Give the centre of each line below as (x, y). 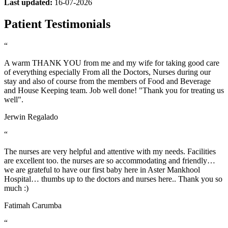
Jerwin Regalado (31, 117)
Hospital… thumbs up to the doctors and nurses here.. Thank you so (113, 179)
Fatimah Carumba (33, 205)
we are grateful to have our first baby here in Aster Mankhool (102, 169)
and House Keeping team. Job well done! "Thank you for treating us (114, 90)
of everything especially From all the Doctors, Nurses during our (107, 72)
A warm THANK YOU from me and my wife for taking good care (112, 63)
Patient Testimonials (57, 24)
